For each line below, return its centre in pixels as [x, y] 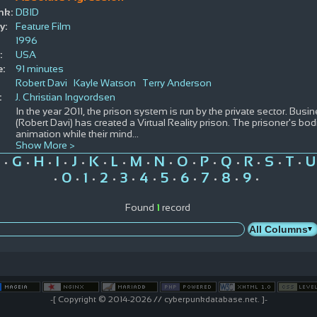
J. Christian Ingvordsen [65, 97]
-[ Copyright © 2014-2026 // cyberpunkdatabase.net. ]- [158, 299]
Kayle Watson [104, 82]
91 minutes [39, 68]
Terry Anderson [177, 82]
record [175, 207]
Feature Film [43, 26]
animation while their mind [74, 133]
